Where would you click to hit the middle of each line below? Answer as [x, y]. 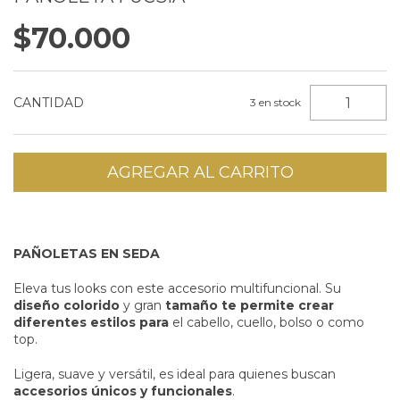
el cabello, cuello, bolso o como [268, 322]
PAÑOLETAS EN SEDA [87, 254]
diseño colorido [67, 305]
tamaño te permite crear [250, 305]
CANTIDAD [49, 103]
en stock [279, 102]
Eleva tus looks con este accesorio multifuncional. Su [177, 288]
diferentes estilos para [93, 322]
